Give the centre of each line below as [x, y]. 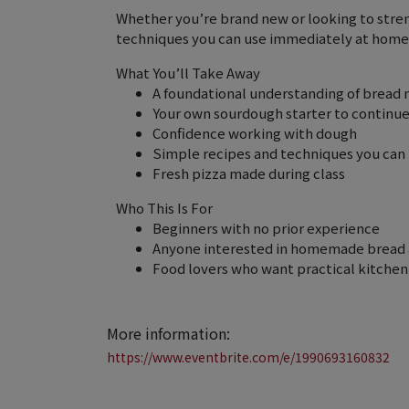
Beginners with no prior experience [266, 228]
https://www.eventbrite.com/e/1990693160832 [248, 357]
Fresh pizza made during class [249, 173]
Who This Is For [164, 208]
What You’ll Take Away [188, 73]
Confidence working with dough [255, 133]
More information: [168, 333]
